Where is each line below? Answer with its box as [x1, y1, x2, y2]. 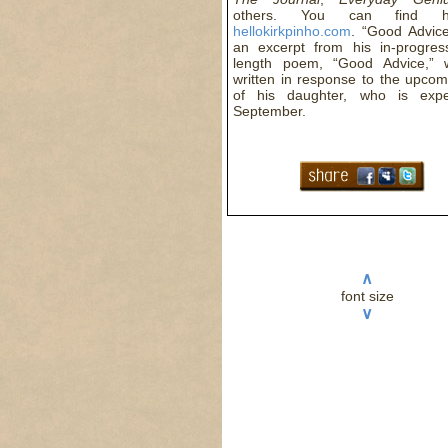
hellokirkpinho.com [233, 23, 351, 39]
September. [233, 103, 306, 119]
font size [340, 288, 394, 304]
